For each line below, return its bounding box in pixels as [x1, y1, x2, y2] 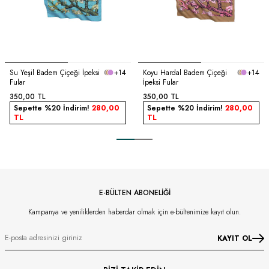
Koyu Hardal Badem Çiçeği [143, 67, 227, 78]
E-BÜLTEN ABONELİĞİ [98, 187, 171, 198]
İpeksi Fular [143, 76, 178, 88]
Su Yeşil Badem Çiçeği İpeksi [10, 67, 100, 78]
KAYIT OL [217, 232, 252, 244]
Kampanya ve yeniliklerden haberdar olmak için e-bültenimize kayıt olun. [28, 206, 241, 217]
